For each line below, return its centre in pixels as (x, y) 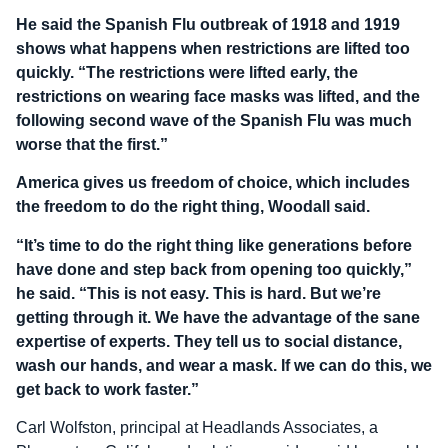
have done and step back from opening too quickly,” (214, 269)
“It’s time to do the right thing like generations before (214, 245)
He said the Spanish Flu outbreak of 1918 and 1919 (208, 24)
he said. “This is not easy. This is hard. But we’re (198, 293)
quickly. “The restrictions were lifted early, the (187, 72)
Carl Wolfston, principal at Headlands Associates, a (197, 428)
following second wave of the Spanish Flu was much (214, 120)
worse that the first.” (92, 144)
